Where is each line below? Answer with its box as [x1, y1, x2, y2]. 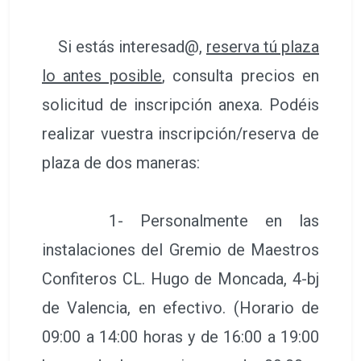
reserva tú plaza [206, 37, 319, 57]
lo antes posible [42, 66, 162, 86]
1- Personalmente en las [42, 211, 319, 231]
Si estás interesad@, [42, 37, 206, 57]
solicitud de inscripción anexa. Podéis [42, 95, 319, 115]
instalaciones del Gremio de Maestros [42, 240, 319, 260]
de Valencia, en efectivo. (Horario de [42, 298, 319, 318]
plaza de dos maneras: [42, 153, 200, 173]
